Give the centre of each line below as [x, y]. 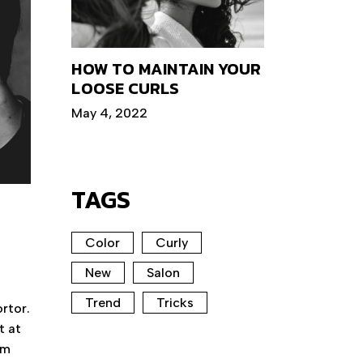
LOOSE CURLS [126, 89]
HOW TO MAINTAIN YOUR [167, 69]
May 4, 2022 [110, 113]
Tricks [175, 303]
